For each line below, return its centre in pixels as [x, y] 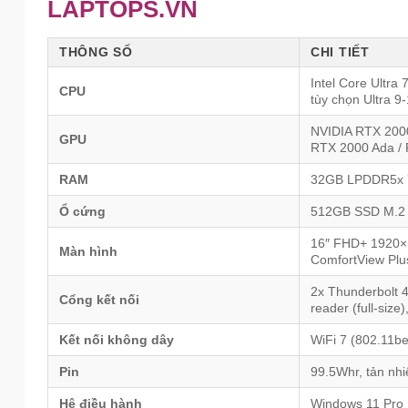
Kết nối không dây [117, 340]
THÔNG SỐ [96, 52]
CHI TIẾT [340, 52]
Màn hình [88, 252]
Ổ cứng [82, 212]
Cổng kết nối [99, 300]
